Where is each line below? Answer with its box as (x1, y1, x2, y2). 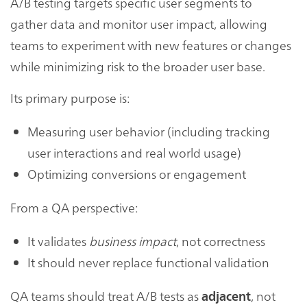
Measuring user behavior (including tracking (27, 122, 270, 140)
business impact (89, 232, 176, 249)
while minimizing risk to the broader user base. (10, 57, 265, 75)
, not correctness (176, 232, 265, 249)
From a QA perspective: (10, 198, 138, 216)
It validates (27, 232, 89, 249)
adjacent (201, 288, 251, 304)
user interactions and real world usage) (27, 143, 241, 161)
